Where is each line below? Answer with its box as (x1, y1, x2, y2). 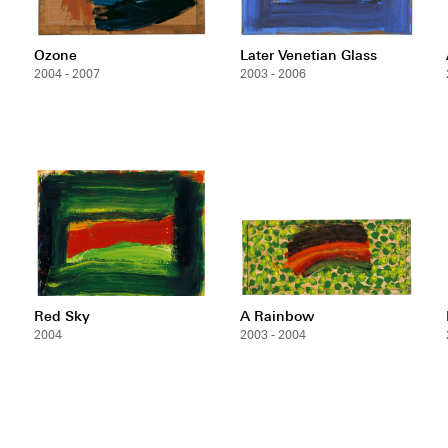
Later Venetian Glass (240, 45, 377, 63)
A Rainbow (240, 306, 314, 324)
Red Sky (34, 306, 90, 324)
